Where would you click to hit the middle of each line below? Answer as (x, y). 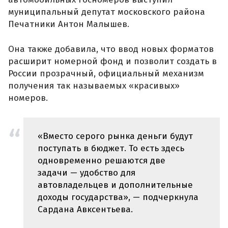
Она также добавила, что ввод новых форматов (111, 49)
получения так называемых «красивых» (94, 86)
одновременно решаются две (102, 160)
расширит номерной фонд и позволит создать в (112, 62)
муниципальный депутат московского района (107, 12)
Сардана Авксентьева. (85, 209)
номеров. (28, 98)
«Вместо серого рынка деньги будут (115, 136)
